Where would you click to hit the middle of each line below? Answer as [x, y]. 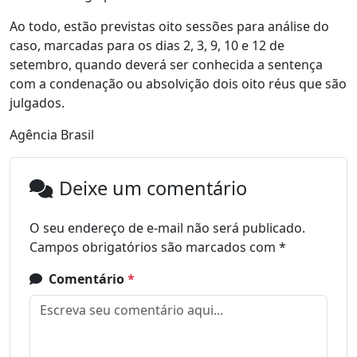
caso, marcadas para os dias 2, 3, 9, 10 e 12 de [147, 46]
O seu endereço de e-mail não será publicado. [167, 228]
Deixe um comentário [153, 188]
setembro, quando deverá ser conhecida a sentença [166, 65]
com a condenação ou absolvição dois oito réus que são [178, 84]
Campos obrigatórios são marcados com [154, 247]
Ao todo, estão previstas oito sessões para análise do [169, 27]
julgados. [37, 103]
